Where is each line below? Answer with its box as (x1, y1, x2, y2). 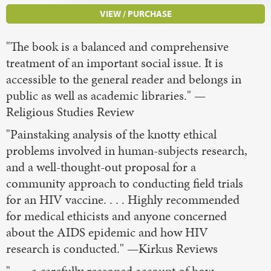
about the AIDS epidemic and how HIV (6, 223, 208, 241)
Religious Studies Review (6, 103, 134, 120)
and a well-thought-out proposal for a (6, 158, 196, 175)
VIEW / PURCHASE (99, 7, 172, 19)
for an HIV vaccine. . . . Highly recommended (6, 191, 240, 208)
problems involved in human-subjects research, (6, 142, 247, 159)
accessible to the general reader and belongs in (6, 70, 241, 88)
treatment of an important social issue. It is (6, 54, 223, 71)
